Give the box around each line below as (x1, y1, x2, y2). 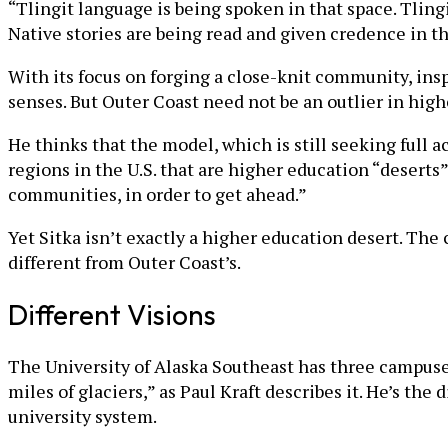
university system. (8, 404, 157, 429)
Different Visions (8, 297, 216, 333)
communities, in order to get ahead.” (8, 182, 307, 206)
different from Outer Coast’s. (8, 250, 241, 274)
